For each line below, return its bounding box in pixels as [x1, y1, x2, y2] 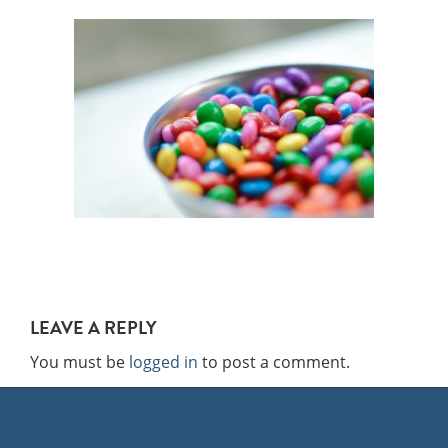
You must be [30, 351, 129, 373]
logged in [129, 351, 198, 373]
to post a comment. [198, 351, 350, 373]
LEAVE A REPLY [30, 314, 157, 341]
